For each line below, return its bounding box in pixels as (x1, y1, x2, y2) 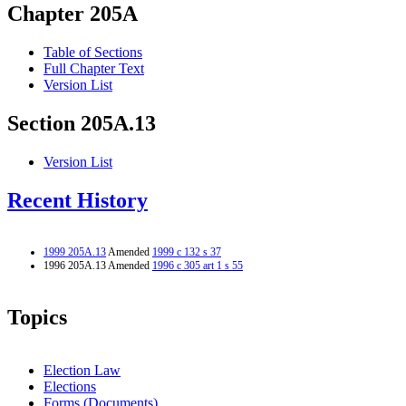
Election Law (43, 362, 121, 378)
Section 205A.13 (7, 111, 156, 136)
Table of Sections (43, 44, 142, 61)
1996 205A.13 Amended (43, 258, 152, 272)
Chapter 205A (7, 2, 138, 26)
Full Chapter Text (43, 61, 144, 77)
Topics (7, 304, 67, 329)
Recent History (7, 188, 148, 213)
